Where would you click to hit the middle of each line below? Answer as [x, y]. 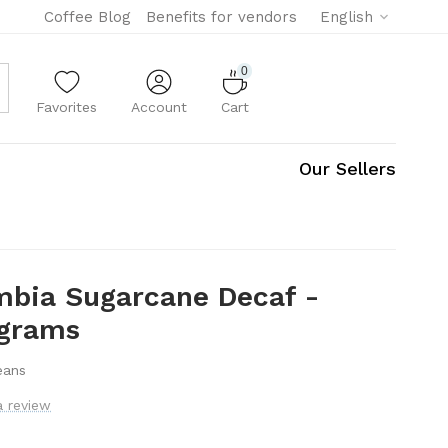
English [346, 17]
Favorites [67, 107]
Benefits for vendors [221, 17]
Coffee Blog [87, 17]
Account [159, 107]
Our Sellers [347, 168]
